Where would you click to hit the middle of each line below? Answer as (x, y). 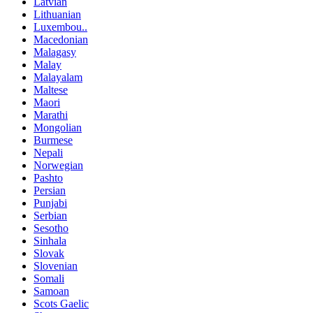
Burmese (53, 140)
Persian (50, 190)
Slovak (49, 253)
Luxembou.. (60, 27)
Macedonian (61, 39)
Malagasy (55, 52)
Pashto (48, 177)
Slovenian (56, 265)
